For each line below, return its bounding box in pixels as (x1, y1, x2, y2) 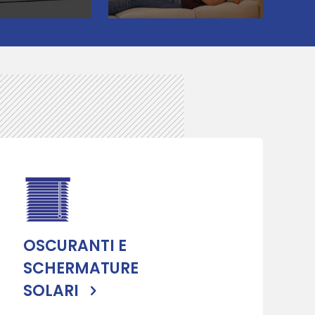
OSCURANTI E (23, 234, 127, 257)
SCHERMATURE (23, 257, 139, 279)
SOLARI (23, 279, 83, 302)
